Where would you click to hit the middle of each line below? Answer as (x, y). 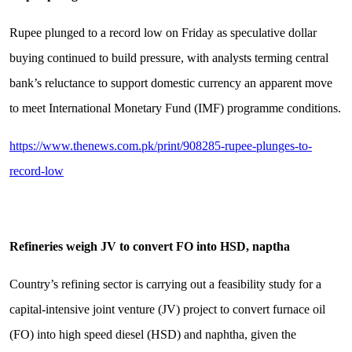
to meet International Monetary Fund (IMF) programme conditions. (175, 108)
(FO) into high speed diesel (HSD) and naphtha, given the (152, 335)
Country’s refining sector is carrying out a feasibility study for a (165, 284)
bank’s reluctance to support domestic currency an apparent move (170, 83)
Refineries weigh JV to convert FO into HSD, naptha (149, 247)
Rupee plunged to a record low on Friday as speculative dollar (163, 33)
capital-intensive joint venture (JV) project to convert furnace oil (167, 310)
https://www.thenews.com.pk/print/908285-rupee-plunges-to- (160, 146)
